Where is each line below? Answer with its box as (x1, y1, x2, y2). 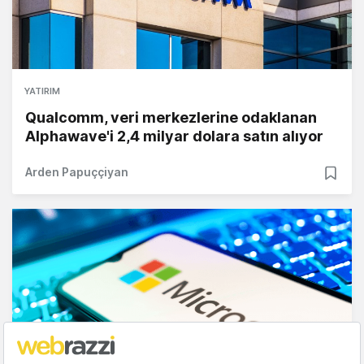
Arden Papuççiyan (25, 165, 128, 180)
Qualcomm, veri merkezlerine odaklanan (25, 109, 317, 127)
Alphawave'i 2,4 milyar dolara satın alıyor (25, 128, 323, 145)
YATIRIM (24, 85, 60, 97)
